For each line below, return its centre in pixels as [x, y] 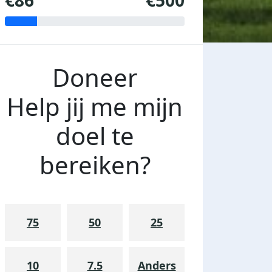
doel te [95, 136]
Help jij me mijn [95, 107]
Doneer [95, 78]
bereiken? [95, 165]
